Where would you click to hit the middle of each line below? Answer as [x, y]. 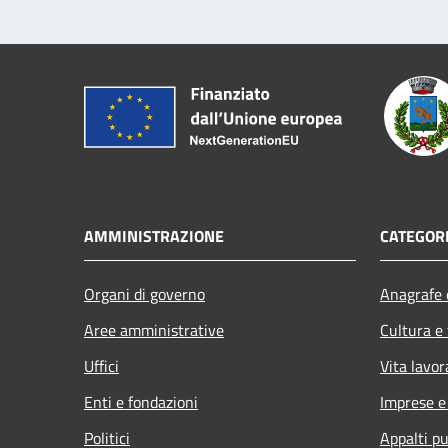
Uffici [101, 365]
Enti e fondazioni [141, 401]
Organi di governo [144, 293]
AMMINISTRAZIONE [154, 235]
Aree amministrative [154, 329]
